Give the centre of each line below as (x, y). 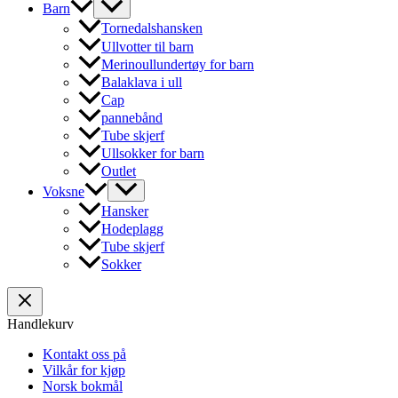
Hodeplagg (132, 228)
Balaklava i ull (142, 82)
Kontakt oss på (84, 354)
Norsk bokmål (83, 386)
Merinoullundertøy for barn (178, 64)
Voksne (64, 191)
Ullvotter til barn (147, 46)
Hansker (125, 211)
